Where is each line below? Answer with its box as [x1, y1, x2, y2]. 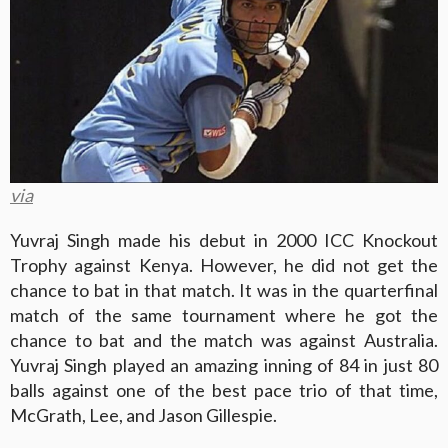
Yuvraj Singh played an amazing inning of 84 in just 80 [10, 353, 438, 376]
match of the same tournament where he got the [10, 303, 438, 326]
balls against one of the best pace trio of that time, [10, 378, 438, 401]
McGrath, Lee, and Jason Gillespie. [10, 403, 277, 426]
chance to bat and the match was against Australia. [10, 328, 438, 351]
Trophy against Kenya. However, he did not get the [10, 253, 438, 276]
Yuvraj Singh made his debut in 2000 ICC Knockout [10, 228, 438, 251]
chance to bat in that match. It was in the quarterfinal [10, 278, 438, 301]
